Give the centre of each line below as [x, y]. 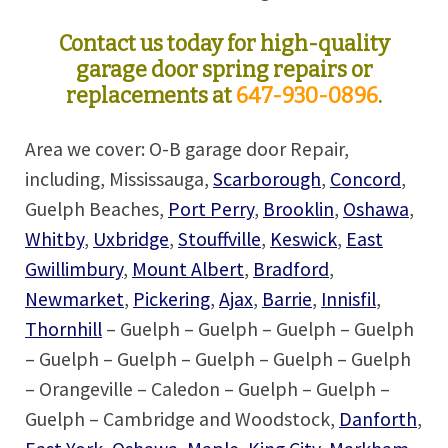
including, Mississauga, [119, 179]
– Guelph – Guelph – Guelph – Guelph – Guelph [218, 359]
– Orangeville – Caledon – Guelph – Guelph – [207, 389]
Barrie [287, 299]
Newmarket [74, 299]
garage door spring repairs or [224, 70]
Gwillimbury [74, 269]
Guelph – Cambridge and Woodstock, [182, 419]
